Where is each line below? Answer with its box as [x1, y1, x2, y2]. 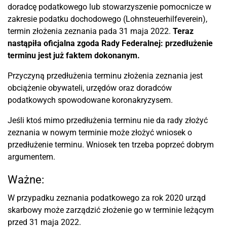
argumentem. [8, 152, 55, 162]
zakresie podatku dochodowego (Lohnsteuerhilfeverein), [8, 14, 207, 24]
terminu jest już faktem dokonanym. [8, 50, 140, 60]
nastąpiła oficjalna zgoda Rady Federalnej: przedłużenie [8, 38, 213, 48]
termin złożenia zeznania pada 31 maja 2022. [8, 26, 173, 36]
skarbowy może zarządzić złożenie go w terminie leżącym [8, 205, 214, 215]
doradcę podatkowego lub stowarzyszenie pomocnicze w [8, 2, 211, 12]
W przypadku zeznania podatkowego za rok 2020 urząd [8, 193, 206, 203]
